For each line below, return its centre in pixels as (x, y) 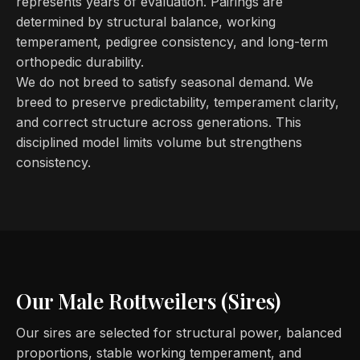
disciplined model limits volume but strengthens (159, 142)
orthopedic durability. (80, 62)
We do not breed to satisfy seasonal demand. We (165, 82)
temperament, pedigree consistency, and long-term (172, 42)
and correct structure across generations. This (159, 122)
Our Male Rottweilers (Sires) (148, 301)
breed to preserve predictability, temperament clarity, (178, 102)
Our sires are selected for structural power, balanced (179, 333)
